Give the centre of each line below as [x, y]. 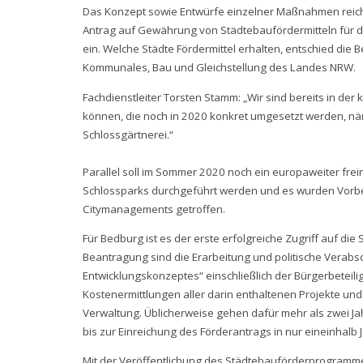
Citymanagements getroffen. [154, 209]
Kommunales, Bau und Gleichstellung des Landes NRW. [219, 68]
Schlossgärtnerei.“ [128, 134]
